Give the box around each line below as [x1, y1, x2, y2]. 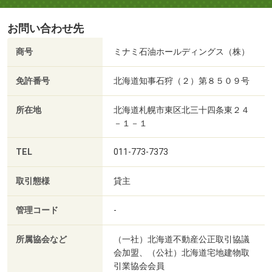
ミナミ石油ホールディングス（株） [114, 47, 250, 57]
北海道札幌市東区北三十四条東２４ [114, 105, 250, 115]
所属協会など [16, 234, 67, 245]
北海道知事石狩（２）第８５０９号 [114, 76, 250, 86]
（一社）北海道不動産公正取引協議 [114, 234, 250, 245]
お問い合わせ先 [7, 22, 84, 35]
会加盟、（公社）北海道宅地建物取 [114, 248, 250, 258]
